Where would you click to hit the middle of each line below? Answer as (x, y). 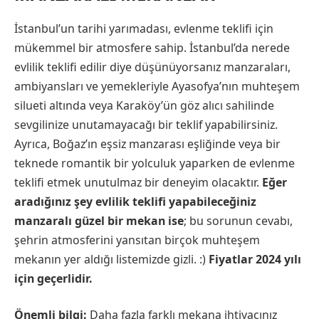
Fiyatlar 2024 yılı (255, 259)
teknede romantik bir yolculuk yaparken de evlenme (155, 163)
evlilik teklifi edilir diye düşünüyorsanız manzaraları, (152, 67)
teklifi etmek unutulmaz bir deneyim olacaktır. (138, 182)
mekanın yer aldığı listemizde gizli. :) (111, 259)
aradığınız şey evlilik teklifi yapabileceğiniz (135, 201)
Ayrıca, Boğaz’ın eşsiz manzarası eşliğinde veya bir (147, 143)
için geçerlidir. (53, 278)
